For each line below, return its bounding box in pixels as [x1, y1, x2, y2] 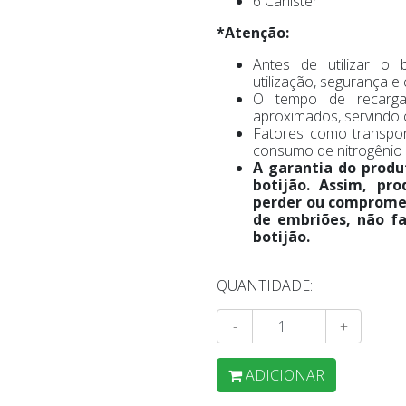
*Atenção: [217, 23, 296, 43]
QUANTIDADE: [217, 275, 313, 295]
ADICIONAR [246, 365, 324, 385]
